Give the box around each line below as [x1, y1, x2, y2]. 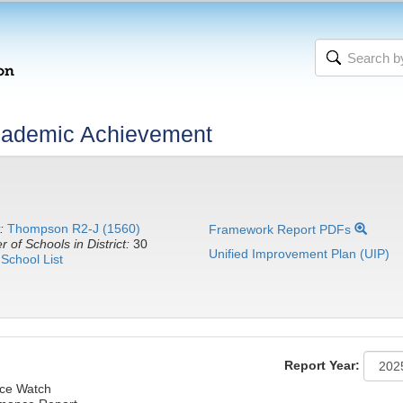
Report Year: [284, 357, 360, 372]
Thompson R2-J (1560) [6, 221, 140, 236]
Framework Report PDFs [209, 222, 355, 237]
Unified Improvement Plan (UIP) [209, 246, 390, 261]
